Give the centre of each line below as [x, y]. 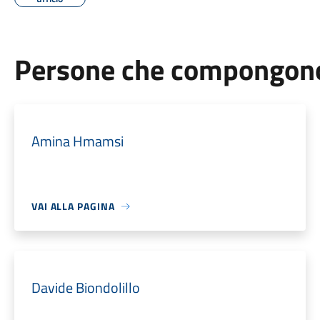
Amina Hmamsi [77, 141]
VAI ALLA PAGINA [73, 206]
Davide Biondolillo [85, 287]
